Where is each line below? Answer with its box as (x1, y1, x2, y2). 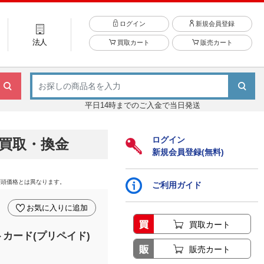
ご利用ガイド (152, 180, 202, 190)
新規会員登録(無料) (152, 147, 224, 157)
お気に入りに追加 (27, 203, 88, 212)
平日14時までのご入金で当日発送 (84, 101, 200, 110)
